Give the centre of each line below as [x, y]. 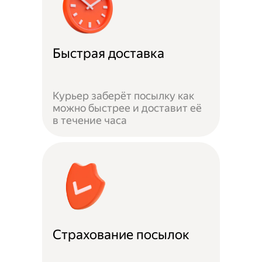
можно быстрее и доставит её [127, 108]
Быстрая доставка [109, 54]
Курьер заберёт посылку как [124, 96]
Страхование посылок [121, 235]
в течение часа [90, 120]
